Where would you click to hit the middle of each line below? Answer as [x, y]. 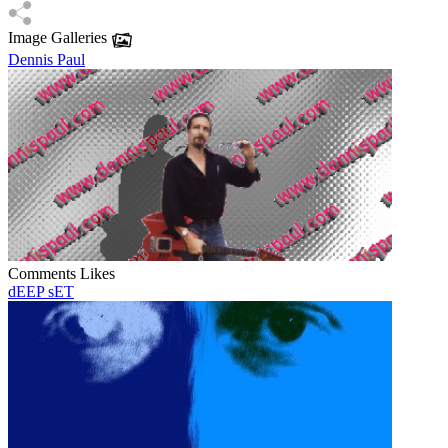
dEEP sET [41, 292]
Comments [42, 274]
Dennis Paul [46, 60]
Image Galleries [57, 38]
